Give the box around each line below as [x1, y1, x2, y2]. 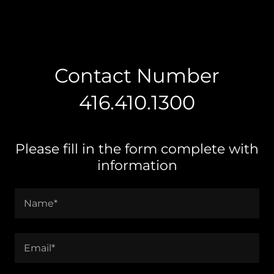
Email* [24, 242, 55, 254]
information [97, 157, 177, 174]
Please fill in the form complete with [15, 141, 259, 157]
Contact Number [54, 64, 220, 87]
